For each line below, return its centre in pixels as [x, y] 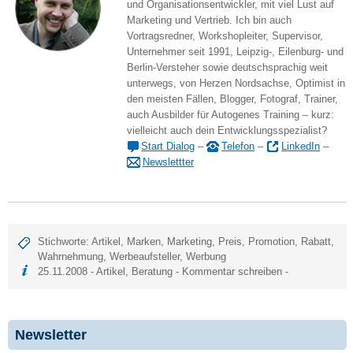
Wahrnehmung [71, 256]
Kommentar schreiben [232, 271]
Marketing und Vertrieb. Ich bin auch [209, 20]
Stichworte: [65, 241]
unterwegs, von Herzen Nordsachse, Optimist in [236, 83]
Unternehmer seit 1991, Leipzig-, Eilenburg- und [235, 51]
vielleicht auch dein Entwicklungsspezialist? [227, 130]
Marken [144, 241]
